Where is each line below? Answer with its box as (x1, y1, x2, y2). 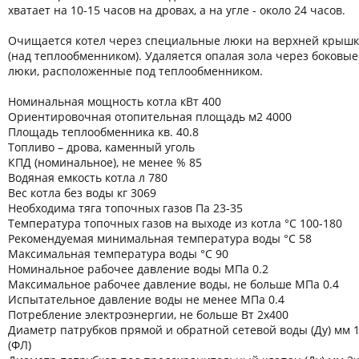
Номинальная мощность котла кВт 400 (8, 93, 221, 109)
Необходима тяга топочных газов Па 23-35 (8, 200, 243, 216)
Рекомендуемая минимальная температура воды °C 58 (8, 230, 312, 246)
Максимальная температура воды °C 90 (8, 245, 228, 261)
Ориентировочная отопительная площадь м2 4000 (8, 108, 292, 124)
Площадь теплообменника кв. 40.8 (8, 123, 199, 139)
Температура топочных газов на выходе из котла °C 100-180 (8, 215, 342, 231)
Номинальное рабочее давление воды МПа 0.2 (8, 260, 268, 276)
